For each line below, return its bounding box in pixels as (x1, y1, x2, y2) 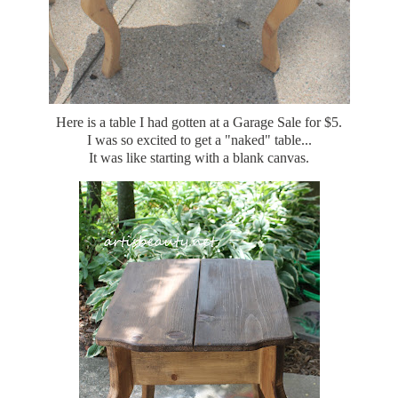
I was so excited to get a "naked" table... (86, 131, 312, 147)
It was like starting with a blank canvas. (89, 149, 309, 165)
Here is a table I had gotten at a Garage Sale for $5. (56, 114, 342, 130)
